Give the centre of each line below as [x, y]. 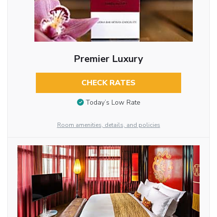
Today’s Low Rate [113, 103]
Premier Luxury [108, 59]
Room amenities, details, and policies [108, 125]
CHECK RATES [108, 83]
